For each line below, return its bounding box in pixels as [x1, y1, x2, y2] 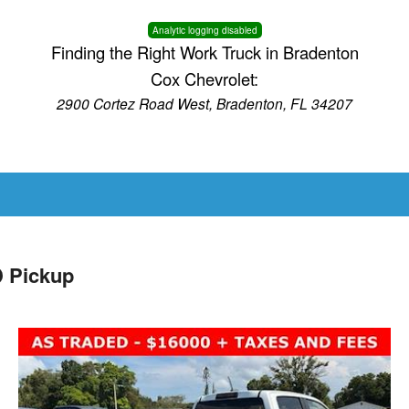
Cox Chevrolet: [151, 67, 258, 90]
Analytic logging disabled [152, 24, 257, 37]
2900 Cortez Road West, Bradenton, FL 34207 [57, 93, 352, 113]
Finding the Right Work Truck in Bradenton [50, 40, 359, 64]
